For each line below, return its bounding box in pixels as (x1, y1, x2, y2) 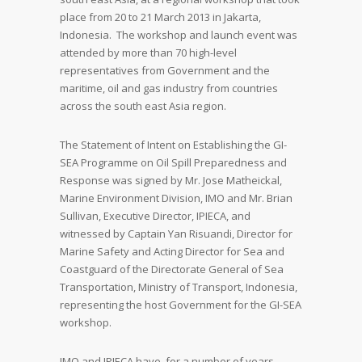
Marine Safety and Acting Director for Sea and (60, 244, 284, 259)
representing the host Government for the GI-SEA (60, 297, 301, 312)
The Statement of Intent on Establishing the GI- (60, 137, 287, 152)
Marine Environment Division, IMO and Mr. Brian (60, 191, 293, 205)
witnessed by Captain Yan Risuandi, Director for (60, 226, 293, 241)
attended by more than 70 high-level (60, 45, 237, 60)
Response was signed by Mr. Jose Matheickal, (60, 173, 282, 187)
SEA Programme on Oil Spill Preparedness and (60, 155, 287, 170)
